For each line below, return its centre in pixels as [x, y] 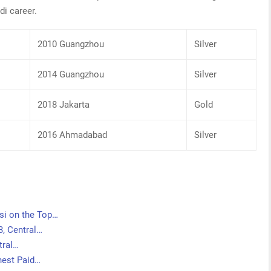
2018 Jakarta [64, 105]
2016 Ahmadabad [72, 135]
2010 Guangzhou [71, 44]
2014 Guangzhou [71, 74]
